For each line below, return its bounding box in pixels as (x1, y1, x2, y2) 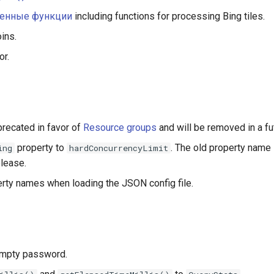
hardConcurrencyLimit (69, 143, 169, 154)
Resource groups (83, 122, 157, 133)
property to (15, 142, 67, 154)
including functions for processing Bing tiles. (72, 10, 265, 22)
